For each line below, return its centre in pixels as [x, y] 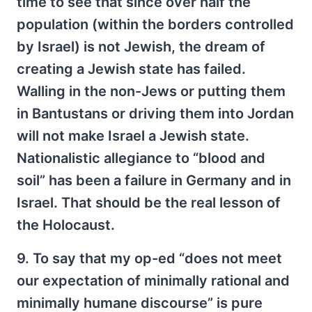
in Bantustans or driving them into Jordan [155, 113]
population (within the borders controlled [155, 24]
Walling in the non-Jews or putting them [151, 91]
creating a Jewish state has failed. [131, 69]
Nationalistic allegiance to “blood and [141, 158]
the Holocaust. [66, 225]
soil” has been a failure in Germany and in [154, 180]
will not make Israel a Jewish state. [133, 135]
